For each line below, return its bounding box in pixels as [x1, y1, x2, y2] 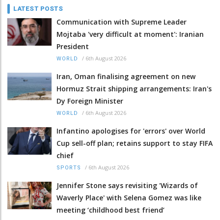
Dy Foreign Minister [56, 96, 123, 106]
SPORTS [56, 165, 81, 171]
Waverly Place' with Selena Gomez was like [56, 193, 201, 203]
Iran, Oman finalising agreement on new [56, 72, 195, 82]
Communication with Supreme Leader [56, 17, 187, 27]
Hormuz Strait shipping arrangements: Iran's [56, 84, 212, 94]
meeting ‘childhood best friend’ [56, 205, 165, 215]
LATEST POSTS [13, 5, 63, 13]
